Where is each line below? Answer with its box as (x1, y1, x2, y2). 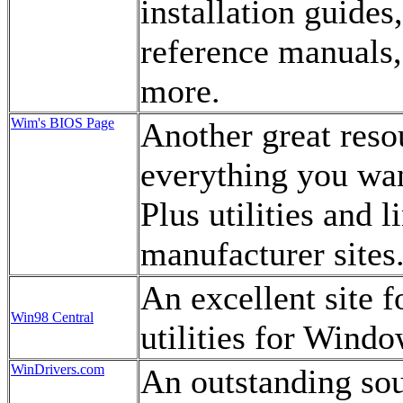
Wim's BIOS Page (11, 115, 114, 130)
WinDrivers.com (11, 362, 104, 377)
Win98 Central (11, 309, 94, 325)
